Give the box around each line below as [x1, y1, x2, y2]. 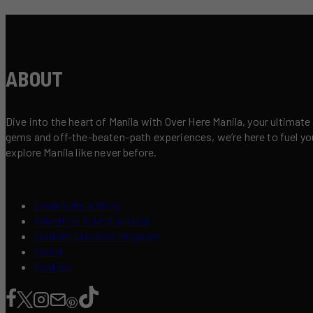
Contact [34, 259, 73, 273]
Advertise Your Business [34, 213, 150, 227]
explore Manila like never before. [6, 145, 157, 159]
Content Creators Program [34, 228, 159, 242]
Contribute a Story [34, 198, 120, 212]
